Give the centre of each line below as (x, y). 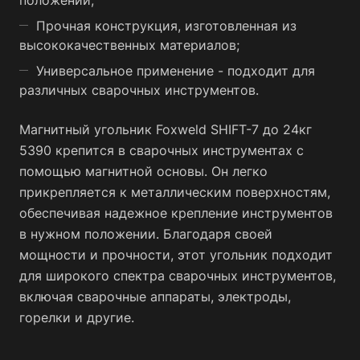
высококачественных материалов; (129, 45)
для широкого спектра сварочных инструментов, (178, 276)
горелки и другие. (77, 317)
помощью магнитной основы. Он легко (143, 171)
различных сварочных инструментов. (139, 90)
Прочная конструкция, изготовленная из (166, 26)
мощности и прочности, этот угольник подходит (176, 255)
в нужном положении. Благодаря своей (146, 234)
